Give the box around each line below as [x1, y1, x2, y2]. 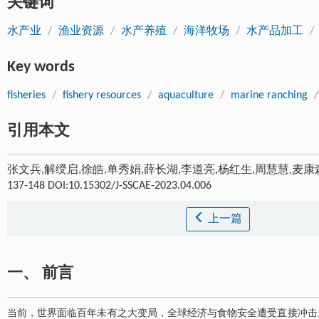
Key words [7, 59, 75, 75]
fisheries [7, 90, 46, 101]
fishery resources [63, 90, 141, 101]
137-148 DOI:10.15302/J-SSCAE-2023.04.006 [7, 180, 211, 192]
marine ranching [231, 90, 308, 101]
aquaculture [158, 90, 214, 101]
